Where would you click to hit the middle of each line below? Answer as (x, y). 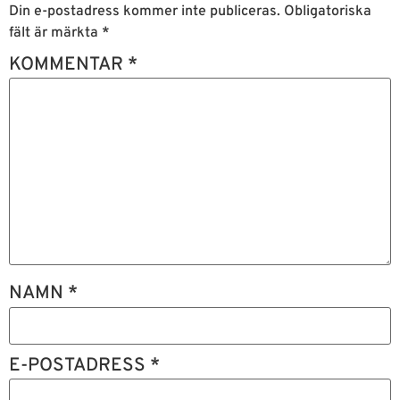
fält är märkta (55, 33)
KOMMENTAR (68, 65)
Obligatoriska (328, 11)
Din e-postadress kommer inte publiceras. (145, 11)
